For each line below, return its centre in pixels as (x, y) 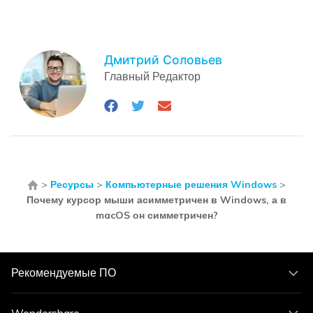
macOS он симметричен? (156, 216)
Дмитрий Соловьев (163, 60)
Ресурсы (72, 185)
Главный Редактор (153, 77)
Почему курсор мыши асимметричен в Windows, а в (156, 200)
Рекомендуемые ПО (64, 273)
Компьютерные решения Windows (191, 185)
